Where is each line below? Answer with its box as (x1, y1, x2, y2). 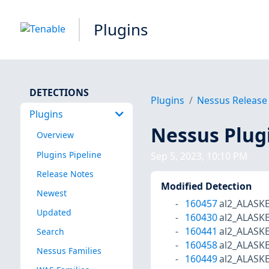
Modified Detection (160, 180, 252, 193)
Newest (36, 187, 67, 199)
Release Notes (36, 168, 94, 180)
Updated (36, 206, 71, 218)
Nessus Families (36, 245, 101, 257)
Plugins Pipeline (36, 148, 101, 160)
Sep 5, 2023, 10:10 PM (151, 150, 248, 163)
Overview (36, 129, 74, 141)
